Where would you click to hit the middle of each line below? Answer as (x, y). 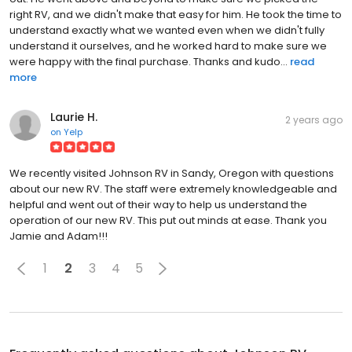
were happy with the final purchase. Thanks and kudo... (148, 61)
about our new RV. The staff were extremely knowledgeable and (173, 189)
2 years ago (314, 119)
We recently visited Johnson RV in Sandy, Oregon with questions (172, 173)
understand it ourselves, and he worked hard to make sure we (168, 46)
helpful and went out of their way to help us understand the (158, 204)
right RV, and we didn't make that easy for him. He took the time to (176, 14)
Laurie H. (74, 117)
